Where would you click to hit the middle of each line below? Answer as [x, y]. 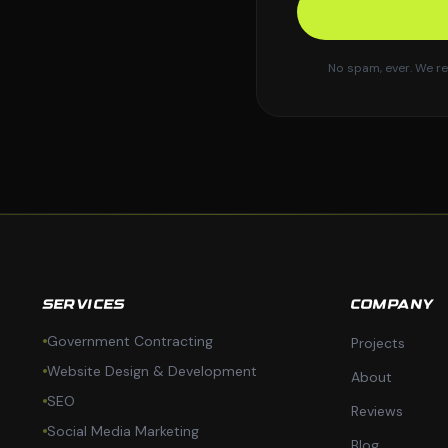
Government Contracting [129, 341]
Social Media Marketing [122, 431]
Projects [377, 343]
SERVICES [84, 305]
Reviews [376, 411]
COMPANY [392, 305]
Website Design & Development [151, 371]
